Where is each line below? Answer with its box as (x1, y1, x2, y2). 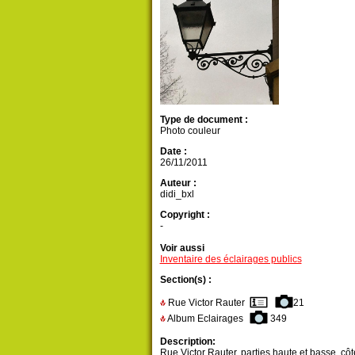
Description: (159, 335, 216, 347)
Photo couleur (159, 124, 220, 136)
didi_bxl (159, 188, 194, 200)
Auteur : (159, 177, 197, 189)
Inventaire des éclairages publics (159, 253, 302, 265)
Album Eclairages (165, 312, 243, 324)
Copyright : (159, 208, 210, 220)
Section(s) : (159, 273, 212, 285)
